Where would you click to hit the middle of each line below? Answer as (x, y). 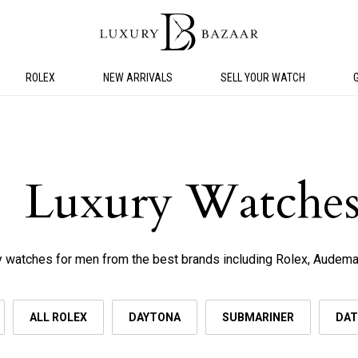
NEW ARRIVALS (138, 78)
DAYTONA (155, 318)
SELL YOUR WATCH (263, 78)
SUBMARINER (258, 318)
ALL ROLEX (58, 318)
